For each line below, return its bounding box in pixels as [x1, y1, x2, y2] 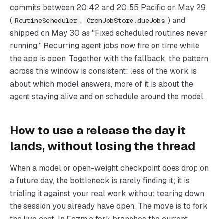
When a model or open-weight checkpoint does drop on [10, 163, 209, 173]
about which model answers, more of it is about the [10, 79, 193, 89]
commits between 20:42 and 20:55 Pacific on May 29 [10, 2, 206, 13]
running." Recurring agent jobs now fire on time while [10, 41, 199, 51]
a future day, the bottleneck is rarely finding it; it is [10, 175, 190, 186]
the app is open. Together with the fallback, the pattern [10, 53, 208, 64]
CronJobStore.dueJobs [87, 16, 165, 25]
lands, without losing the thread [10, 138, 195, 153]
